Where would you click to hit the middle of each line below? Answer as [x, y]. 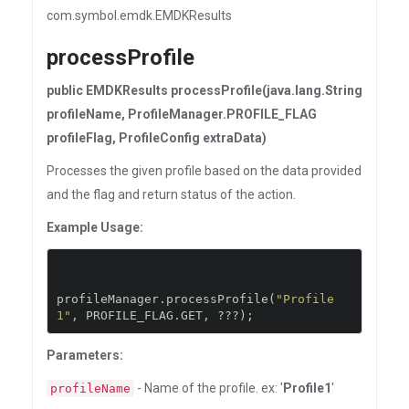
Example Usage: [95, 227]
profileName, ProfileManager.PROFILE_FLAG [182, 114]
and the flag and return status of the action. [171, 194]
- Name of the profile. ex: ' [209, 388]
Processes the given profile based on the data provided [204, 171]
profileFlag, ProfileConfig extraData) [157, 138]
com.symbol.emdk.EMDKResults [139, 16]
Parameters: [85, 355]
